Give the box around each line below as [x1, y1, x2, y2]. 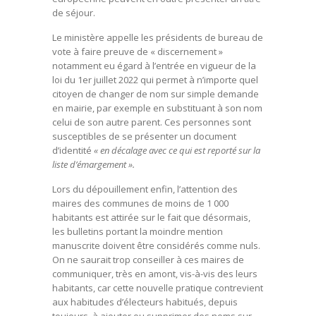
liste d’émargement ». [52, 158, 137, 171]
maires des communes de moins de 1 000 [52, 197, 229, 209]
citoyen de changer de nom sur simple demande [52, 87, 259, 100]
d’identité [52, 144, 94, 157]
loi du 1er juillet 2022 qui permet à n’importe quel [52, 73, 258, 86]
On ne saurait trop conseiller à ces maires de [52, 253, 244, 266]
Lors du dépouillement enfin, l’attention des [52, 183, 238, 195]
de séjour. [52, 6, 97, 19]
